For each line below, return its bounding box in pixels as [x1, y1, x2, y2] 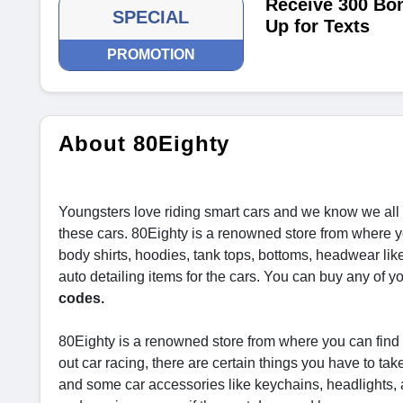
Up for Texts [264, 16, 370, 36]
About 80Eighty [58, 131, 230, 156]
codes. [58, 291, 108, 306]
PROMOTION [106, 47, 195, 62]
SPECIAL [112, 7, 190, 27]
